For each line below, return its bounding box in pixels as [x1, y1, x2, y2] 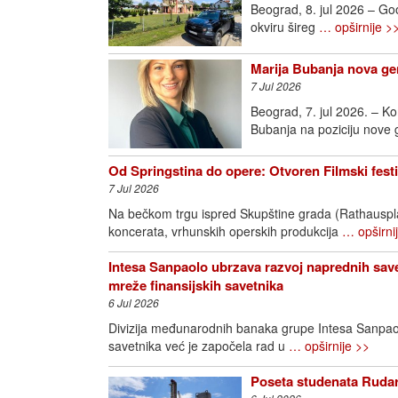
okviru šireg [251, 18, 319, 36]
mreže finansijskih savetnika [108, 275, 283, 295]
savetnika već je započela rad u [108, 337, 289, 354]
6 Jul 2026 [108, 295, 159, 310]
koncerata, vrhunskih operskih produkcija [108, 222, 342, 240]
